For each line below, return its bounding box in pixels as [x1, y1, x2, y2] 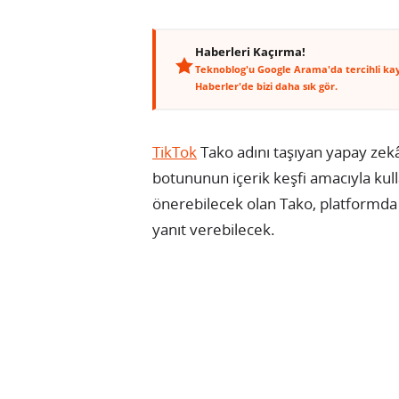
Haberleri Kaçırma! [195, 44, 305, 60]
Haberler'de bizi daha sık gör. [195, 78, 338, 93]
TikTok [152, 141, 197, 162]
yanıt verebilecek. [152, 218, 275, 240]
